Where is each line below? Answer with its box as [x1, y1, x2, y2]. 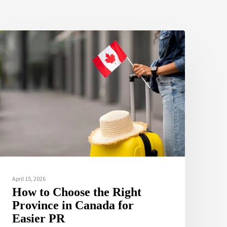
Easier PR [12, 212, 65, 225]
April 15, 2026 [12, 175, 46, 183]
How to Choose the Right [12, 185, 142, 199]
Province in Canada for [12, 199, 134, 212]
